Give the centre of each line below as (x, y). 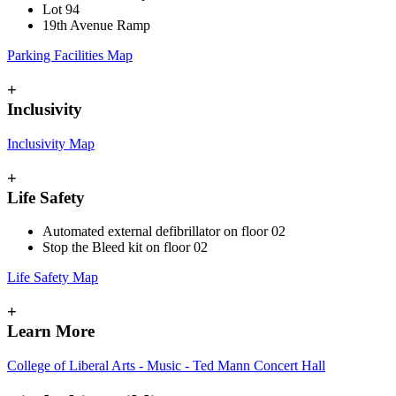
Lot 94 (61, 10)
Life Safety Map (53, 278)
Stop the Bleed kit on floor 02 (127, 247)
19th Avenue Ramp (96, 26)
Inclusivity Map (51, 143)
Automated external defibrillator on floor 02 (164, 232)
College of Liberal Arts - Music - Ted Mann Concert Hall (166, 365)
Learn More (51, 331)
